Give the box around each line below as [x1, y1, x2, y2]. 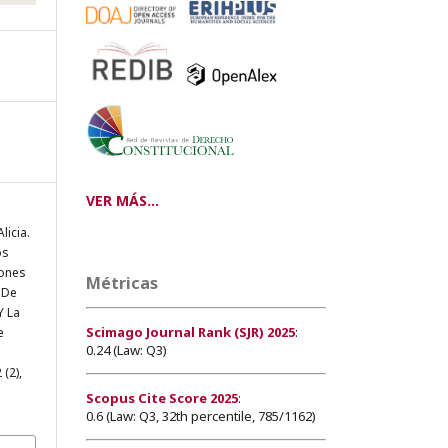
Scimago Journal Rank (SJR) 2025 [86, 322, 295, 341]
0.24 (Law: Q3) [86, 340, 167, 359]
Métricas [86, 271, 158, 294]
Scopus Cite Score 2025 [86, 388, 238, 407]
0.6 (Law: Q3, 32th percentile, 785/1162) [86, 406, 316, 425]
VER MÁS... [86, 190, 159, 210]
